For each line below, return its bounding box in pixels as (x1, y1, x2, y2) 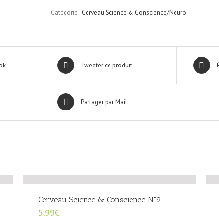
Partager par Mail (80, 98, 127, 106)
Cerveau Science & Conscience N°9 (38, 195, 162, 205)
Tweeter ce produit (80, 61, 132, 69)
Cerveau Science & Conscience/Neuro (82, 8, 186, 17)
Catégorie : (51, 8, 82, 17)
